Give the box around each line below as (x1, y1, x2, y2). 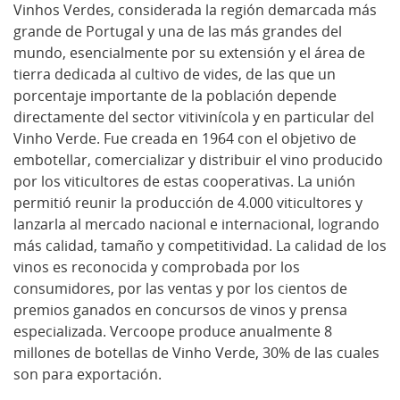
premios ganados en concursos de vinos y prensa (13, 299, 347, 320)
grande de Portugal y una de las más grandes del (13, 21, 342, 41)
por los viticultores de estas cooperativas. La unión (13, 171, 355, 191)
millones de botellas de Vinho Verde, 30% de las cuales (13, 342, 379, 362)
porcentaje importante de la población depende (13, 85, 337, 105)
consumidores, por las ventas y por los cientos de (13, 278, 347, 298)
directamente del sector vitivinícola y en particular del (13, 106, 374, 127)
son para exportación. (13, 363, 162, 384)
